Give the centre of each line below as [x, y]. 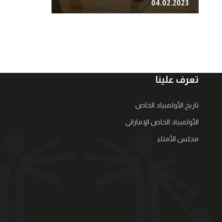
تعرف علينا [177, 80]
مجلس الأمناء [178, 139]
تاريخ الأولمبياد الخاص [167, 105]
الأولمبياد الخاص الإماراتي [162, 122]
